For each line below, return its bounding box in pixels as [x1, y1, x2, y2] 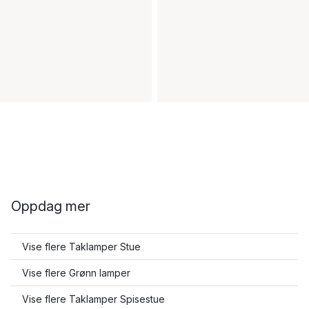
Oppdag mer [11, 198, 90, 215]
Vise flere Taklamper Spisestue [22, 293, 165, 305]
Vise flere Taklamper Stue [22, 241, 141, 252]
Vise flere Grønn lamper [22, 267, 130, 279]
